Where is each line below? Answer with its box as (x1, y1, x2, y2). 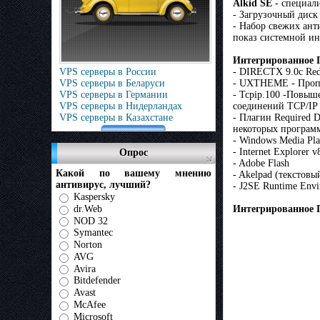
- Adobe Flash (233, 158, 289, 169)
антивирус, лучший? (56, 179, 151, 190)
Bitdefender (74, 275, 121, 286)
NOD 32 (74, 215, 108, 226)
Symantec (74, 227, 113, 239)
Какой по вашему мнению (56, 168, 211, 179)
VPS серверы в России (59, 66, 156, 77)
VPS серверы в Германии (59, 89, 168, 100)
